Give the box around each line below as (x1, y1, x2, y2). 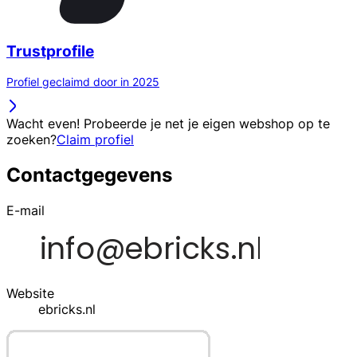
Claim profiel (57, 131, 134, 148)
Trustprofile (6, 41, 94, 61)
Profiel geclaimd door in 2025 (6, 75, 159, 89)
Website (6, 285, 54, 302)
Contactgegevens (6, 163, 172, 187)
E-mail (6, 202, 45, 219)
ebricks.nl (38, 301, 96, 318)
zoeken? (6, 131, 57, 148)
